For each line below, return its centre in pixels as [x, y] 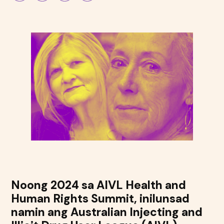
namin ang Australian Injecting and [107, 212]
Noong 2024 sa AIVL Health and [99, 185]
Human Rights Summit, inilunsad [100, 198]
